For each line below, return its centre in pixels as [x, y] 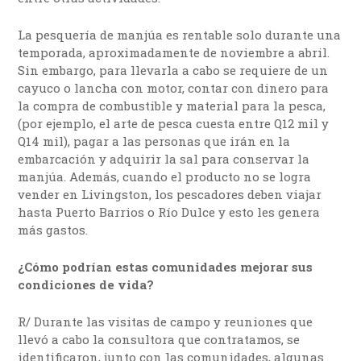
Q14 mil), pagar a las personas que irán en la [154, 141]
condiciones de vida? [86, 285]
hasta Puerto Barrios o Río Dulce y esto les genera [169, 212]
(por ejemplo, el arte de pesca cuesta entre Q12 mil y [174, 124]
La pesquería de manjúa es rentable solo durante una [180, 35]
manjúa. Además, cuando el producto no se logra [165, 177]
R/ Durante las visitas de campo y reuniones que [166, 322]
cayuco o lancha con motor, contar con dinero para [174, 88]
